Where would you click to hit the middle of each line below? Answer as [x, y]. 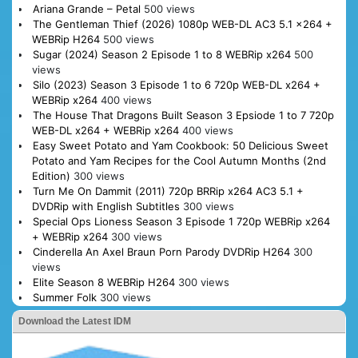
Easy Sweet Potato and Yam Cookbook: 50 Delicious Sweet [180, 145]
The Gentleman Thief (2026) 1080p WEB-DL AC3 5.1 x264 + [182, 24]
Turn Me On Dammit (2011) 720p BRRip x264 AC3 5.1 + [168, 191]
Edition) [51, 175]
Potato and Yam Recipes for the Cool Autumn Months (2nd [179, 160]
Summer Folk [64, 297]
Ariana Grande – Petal [86, 8]
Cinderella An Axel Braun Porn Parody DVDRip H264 [161, 251]
